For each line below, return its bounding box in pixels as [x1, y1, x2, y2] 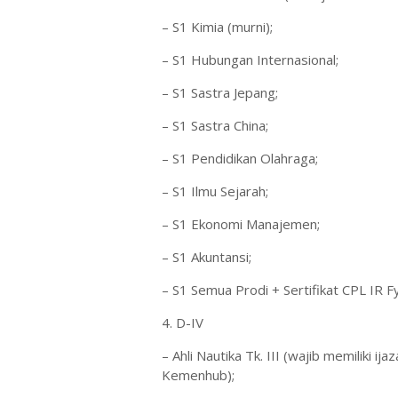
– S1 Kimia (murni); [162, 18, 273, 36]
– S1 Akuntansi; [162, 248, 251, 266]
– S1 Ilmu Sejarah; [162, 182, 268, 200]
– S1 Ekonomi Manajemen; [162, 215, 320, 233]
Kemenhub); [162, 366, 235, 384]
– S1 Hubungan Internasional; [162, 51, 338, 68]
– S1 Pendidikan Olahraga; [162, 149, 318, 167]
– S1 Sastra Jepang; [162, 84, 278, 101]
